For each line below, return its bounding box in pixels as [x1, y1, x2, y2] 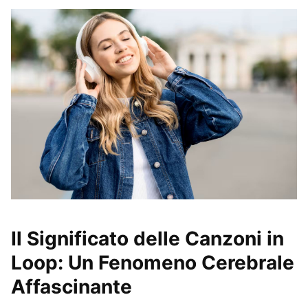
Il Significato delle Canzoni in [11, 227, 284, 251]
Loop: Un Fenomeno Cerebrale [11, 251, 294, 275]
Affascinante [11, 275, 132, 299]
